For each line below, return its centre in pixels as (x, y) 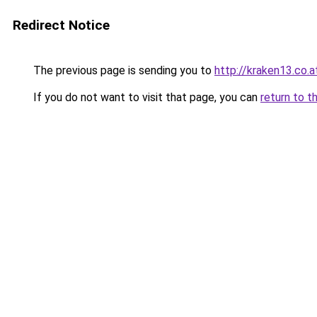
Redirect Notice (61, 25)
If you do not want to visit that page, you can (145, 97)
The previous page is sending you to (122, 70)
